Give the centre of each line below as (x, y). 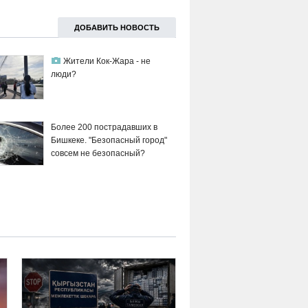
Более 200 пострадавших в (104, 128)
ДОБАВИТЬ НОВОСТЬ (117, 28)
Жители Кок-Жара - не (107, 62)
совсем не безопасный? (98, 154)
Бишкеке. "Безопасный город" (109, 141)
